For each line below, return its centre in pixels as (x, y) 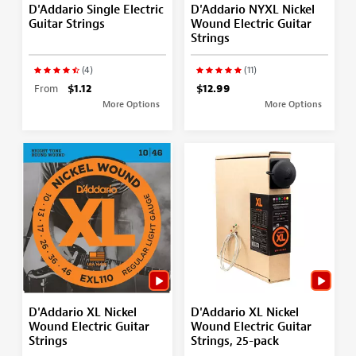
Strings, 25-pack (234, 341)
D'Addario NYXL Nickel (252, 10)
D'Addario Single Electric (96, 10)
